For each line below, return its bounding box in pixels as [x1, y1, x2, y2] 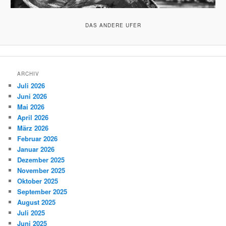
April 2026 [17, 112, 49, 123]
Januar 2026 [17, 144, 55, 154]
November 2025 [17, 165, 66, 176]
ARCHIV [17, 70, 40, 78]
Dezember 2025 [17, 155, 65, 165]
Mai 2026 [17, 102, 45, 112]
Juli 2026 [17, 81, 45, 91]
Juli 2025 [17, 208, 45, 218]
